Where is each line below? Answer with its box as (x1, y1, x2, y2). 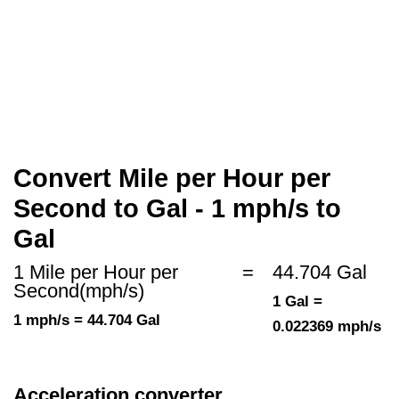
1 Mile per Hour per (13, 261, 178, 284)
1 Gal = (272, 293, 322, 311)
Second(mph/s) (13, 280, 144, 303)
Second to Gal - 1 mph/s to (13, 194, 341, 224)
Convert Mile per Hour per (13, 164, 330, 193)
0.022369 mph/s (272, 318, 381, 336)
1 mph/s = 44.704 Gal (13, 312, 160, 330)
